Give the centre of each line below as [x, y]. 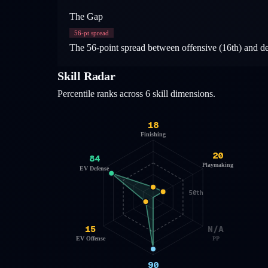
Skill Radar [86, 76]
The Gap [86, 16]
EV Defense [95, 168]
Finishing [153, 134]
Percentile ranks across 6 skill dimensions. [136, 93]
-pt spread [95, 33]
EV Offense [91, 238]
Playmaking [218, 165]
